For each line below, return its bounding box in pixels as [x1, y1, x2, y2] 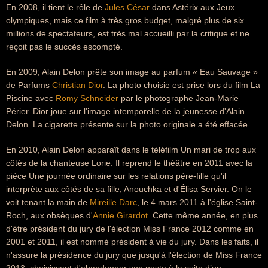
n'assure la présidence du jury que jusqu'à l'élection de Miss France [6, 250, 262, 260]
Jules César [105, 2, 150, 12]
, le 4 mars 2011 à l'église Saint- [137, 197, 258, 207]
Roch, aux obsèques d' [6, 211, 93, 220]
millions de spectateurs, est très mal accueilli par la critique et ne [6, 29, 249, 38]
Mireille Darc [90, 197, 137, 207]
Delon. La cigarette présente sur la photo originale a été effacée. [6, 120, 250, 129]
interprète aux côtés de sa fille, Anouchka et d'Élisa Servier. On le [6, 184, 252, 194]
